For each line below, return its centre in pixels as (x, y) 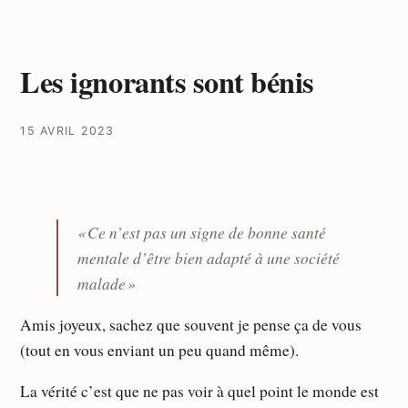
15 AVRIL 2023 (67, 131)
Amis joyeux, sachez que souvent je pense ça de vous (191, 324)
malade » (107, 284)
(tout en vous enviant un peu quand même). (160, 350)
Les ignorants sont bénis (167, 81)
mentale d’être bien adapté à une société (209, 258)
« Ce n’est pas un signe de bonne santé (202, 233)
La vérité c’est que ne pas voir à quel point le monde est (200, 392)
